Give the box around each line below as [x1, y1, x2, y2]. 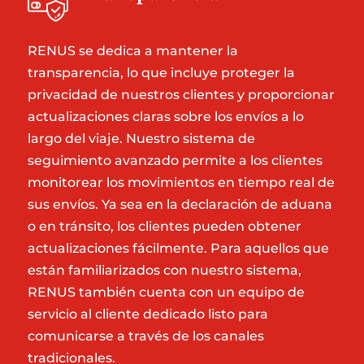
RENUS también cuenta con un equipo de [27, 284, 305, 300]
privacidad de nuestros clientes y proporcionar [27, 87, 335, 102]
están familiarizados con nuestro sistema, [27, 262, 301, 278]
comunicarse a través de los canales [27, 328, 264, 344]
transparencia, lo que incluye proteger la [27, 65, 295, 80]
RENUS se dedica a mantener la [27, 43, 238, 58]
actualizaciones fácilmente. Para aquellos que [27, 240, 329, 256]
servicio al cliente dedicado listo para [27, 306, 268, 322]
